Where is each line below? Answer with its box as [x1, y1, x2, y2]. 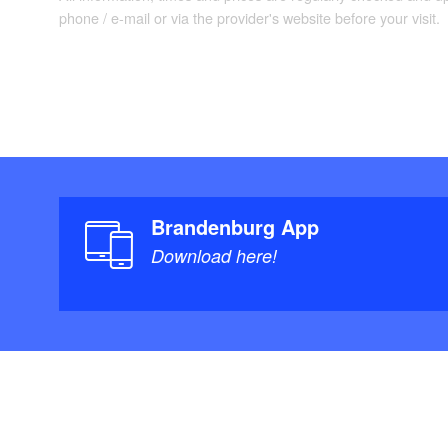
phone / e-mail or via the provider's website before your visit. [59, 7, 440, 29]
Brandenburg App [151, 212, 320, 242]
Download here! [151, 243, 278, 269]
